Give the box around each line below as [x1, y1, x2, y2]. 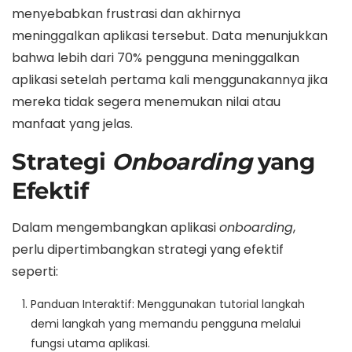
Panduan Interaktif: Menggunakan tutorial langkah [31, 295, 305, 312]
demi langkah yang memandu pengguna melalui [31, 315, 301, 332]
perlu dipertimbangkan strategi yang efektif [12, 240, 284, 258]
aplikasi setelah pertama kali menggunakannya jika [12, 70, 328, 89]
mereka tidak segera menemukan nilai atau [12, 92, 280, 111]
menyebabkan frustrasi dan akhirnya [12, 4, 240, 23]
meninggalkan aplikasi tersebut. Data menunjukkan [12, 26, 328, 45]
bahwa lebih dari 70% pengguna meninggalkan [12, 48, 299, 67]
